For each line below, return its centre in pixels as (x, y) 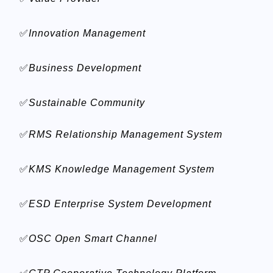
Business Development (85, 68)
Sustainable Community (87, 103)
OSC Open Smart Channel (93, 239)
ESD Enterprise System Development (120, 204)
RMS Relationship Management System (126, 135)
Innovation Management (87, 34)
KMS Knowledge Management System (122, 169)
